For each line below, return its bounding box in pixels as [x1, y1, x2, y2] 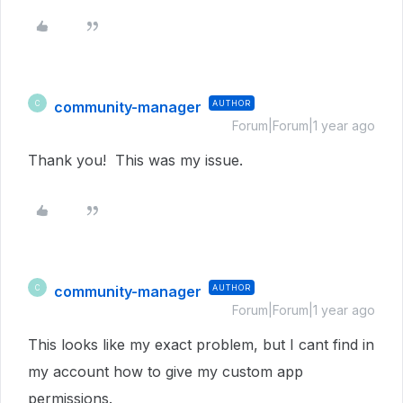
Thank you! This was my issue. [28, 151, 243, 169]
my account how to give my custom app [28, 363, 303, 381]
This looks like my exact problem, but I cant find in [28, 336, 374, 354]
